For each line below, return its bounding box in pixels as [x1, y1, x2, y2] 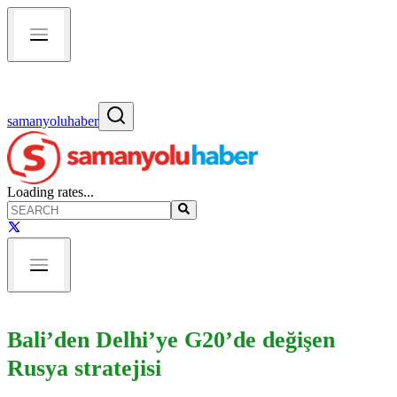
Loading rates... [7, 184, 94, 199]
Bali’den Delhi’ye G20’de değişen [7, 326, 335, 353]
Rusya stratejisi [7, 354, 161, 381]
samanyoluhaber [7, 113, 98, 128]
